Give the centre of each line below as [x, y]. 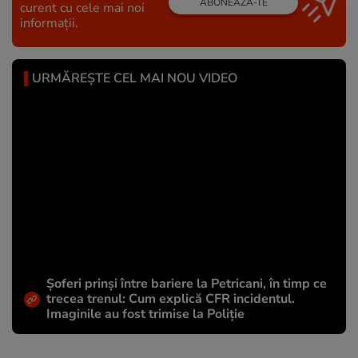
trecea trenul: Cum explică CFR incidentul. [171, 299]
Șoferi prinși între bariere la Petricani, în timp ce [187, 284]
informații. [49, 23]
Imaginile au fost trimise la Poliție [145, 314]
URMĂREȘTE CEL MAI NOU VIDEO [135, 78]
